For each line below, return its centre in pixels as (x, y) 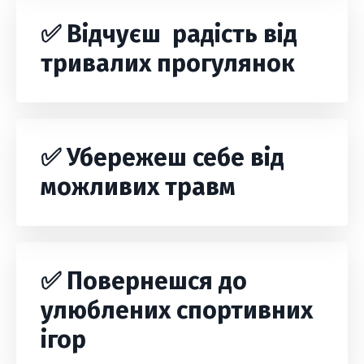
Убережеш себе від (175, 158)
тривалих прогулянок (168, 63)
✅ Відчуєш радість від (169, 34)
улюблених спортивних (177, 310)
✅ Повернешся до (144, 281)
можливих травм (138, 187)
